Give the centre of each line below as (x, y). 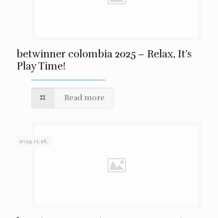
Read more (84, 98)
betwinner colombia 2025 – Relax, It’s (104, 54)
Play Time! (41, 66)
